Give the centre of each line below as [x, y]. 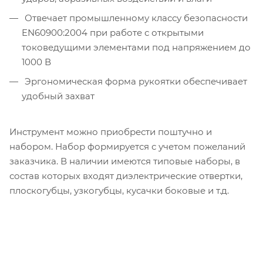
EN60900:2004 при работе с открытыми [113, 33]
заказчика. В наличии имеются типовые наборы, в [125, 161]
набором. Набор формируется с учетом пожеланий [127, 147]
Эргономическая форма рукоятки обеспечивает [135, 82]
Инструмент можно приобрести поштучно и [111, 132]
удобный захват [58, 96]
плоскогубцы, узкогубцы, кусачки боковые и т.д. [119, 191]
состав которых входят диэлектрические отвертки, [126, 176]
